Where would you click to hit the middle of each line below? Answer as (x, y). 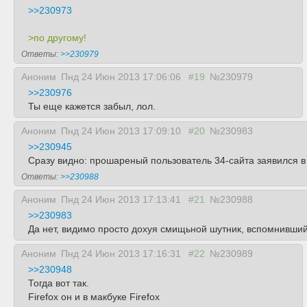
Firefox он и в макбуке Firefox (94, 297)
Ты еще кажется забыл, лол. (92, 106)
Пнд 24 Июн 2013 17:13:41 (122, 199)
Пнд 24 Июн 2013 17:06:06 (122, 77)
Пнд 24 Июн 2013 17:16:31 (122, 254)
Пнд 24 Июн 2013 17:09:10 (122, 131)
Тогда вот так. (59, 283)
